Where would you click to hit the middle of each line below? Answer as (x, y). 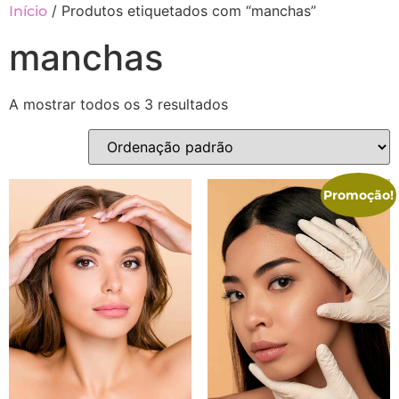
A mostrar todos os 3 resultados (118, 104)
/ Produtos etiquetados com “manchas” (182, 11)
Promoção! (359, 195)
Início (28, 11)
